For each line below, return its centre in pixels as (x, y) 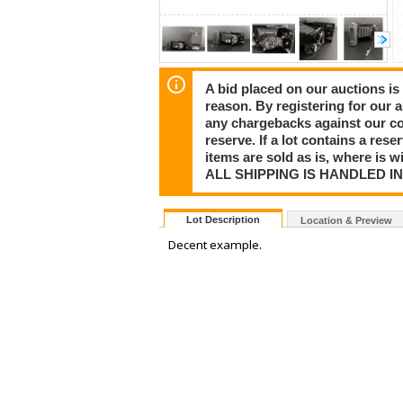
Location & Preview (346, 221)
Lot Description (223, 220)
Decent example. (215, 245)
